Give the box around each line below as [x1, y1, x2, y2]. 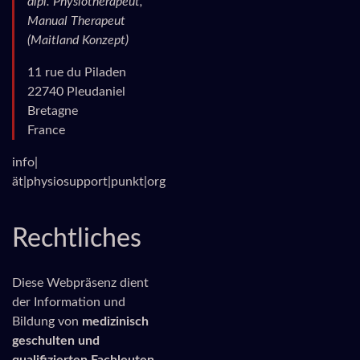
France [27, 124, 65, 137]
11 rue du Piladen [27, 66, 126, 79]
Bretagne [27, 104, 78, 117]
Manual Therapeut [27, 14, 125, 27]
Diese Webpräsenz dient [12, 276, 149, 289]
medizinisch [82, 315, 149, 328]
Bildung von [12, 315, 82, 328]
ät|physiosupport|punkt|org [12, 175, 166, 188]
